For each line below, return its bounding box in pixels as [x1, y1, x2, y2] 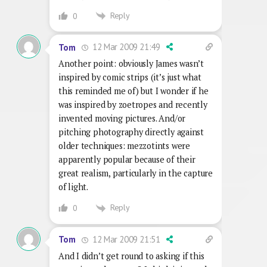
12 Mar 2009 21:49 [90, 41, 160, 53]
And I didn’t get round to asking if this [58, 250, 204, 262]
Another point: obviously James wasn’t [58, 58, 204, 70]
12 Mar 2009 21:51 [90, 233, 160, 245]
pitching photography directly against [58, 126, 204, 138]
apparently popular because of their [58, 154, 195, 166]
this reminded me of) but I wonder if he [58, 85, 209, 97]
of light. [58, 181, 89, 193]
